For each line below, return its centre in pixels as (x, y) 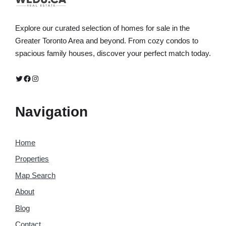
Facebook (41, 78)
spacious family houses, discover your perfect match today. (113, 53)
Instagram (48, 78)
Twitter (26, 78)
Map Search (35, 175)
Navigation (51, 111)
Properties (32, 159)
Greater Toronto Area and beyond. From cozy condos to (107, 40)
